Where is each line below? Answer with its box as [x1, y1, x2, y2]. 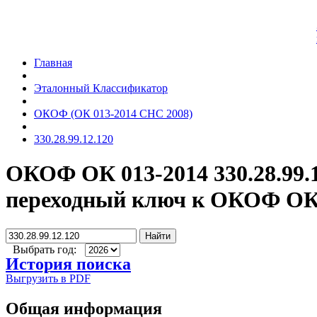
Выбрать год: [13, 243, 79, 255]
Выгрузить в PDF [6, 272, 91, 284]
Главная [34, 57, 72, 69]
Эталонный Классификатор [34, 82, 168, 94]
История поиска [6, 254, 131, 273]
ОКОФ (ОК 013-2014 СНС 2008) [34, 108, 192, 120]
